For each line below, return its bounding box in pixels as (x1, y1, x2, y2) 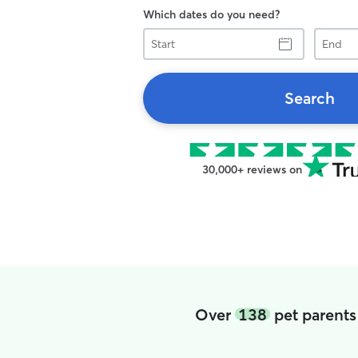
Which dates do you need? (143, 7, 280, 22)
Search (284, 88, 335, 108)
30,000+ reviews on (201, 162, 302, 177)
